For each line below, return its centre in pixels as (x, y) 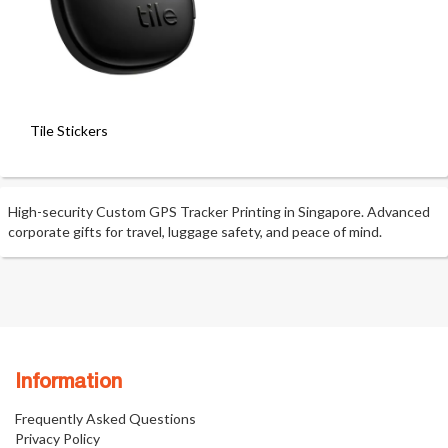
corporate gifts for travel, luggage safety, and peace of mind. (195, 231)
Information (68, 383)
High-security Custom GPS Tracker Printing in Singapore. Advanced (219, 211)
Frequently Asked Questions (105, 418)
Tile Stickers (69, 130)
